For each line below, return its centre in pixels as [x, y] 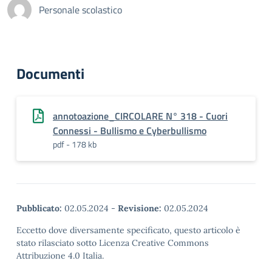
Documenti [50, 73]
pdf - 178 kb [75, 144]
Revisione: [140, 208]
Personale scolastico [80, 10]
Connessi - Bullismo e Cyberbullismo [130, 131]
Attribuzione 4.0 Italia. [60, 256]
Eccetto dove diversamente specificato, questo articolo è [128, 230]
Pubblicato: [39, 208]
